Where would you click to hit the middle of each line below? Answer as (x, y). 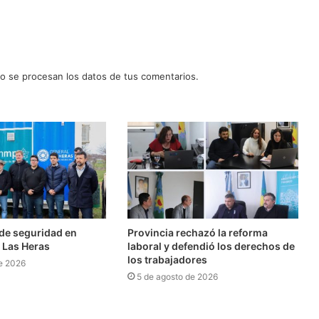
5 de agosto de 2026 (177, 276)
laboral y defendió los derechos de (211, 246)
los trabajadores (167, 259)
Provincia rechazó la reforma (197, 232)
